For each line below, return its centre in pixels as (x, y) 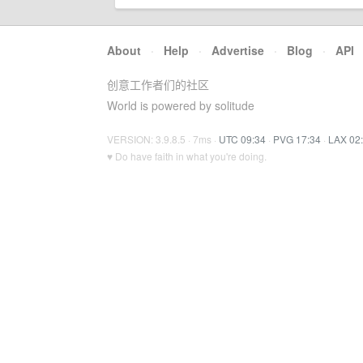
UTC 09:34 (242, 139)
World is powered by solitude (181, 105)
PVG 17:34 (297, 139)
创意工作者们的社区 (158, 84)
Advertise (238, 50)
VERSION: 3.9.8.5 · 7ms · (163, 139)
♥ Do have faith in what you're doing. (187, 156)
